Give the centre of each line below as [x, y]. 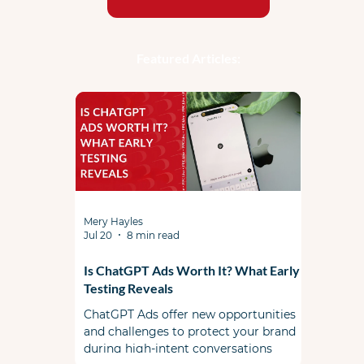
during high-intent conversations [178, 348]
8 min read [153, 235]
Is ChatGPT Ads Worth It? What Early [191, 270]
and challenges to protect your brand [189, 331]
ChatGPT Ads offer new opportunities [189, 314]
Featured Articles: [188, 58]
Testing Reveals [128, 288]
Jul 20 [97, 235]
